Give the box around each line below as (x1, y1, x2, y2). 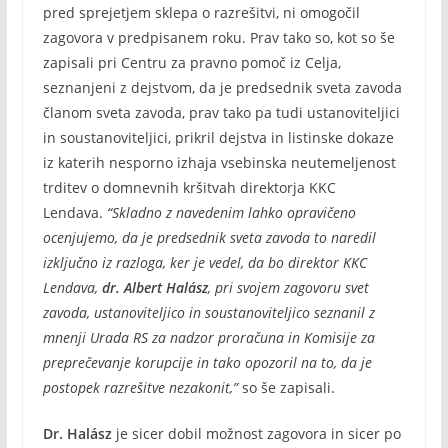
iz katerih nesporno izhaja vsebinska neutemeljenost (42, 153, 396, 172)
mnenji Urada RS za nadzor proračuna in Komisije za (42, 328, 375, 347)
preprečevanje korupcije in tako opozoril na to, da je (42, 353, 372, 372)
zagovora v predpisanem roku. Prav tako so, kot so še (42, 28, 395, 47)
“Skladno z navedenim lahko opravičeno (106, 203, 356, 222)
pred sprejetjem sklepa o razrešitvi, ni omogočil (42, 3, 360, 22)
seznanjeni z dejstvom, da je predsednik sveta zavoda (42, 78, 402, 97)
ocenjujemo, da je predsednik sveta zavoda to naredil (42, 228, 376, 247)
